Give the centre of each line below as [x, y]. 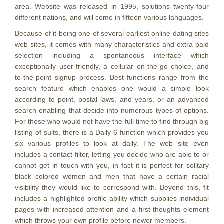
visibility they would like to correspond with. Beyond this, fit [112, 187]
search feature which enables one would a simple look [112, 88]
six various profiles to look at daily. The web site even [112, 143]
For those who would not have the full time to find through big [112, 121]
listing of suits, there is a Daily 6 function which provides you [112, 132]
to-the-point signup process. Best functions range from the [112, 77]
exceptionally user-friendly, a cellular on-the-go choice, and [112, 66]
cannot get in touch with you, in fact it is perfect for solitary [112, 165]
